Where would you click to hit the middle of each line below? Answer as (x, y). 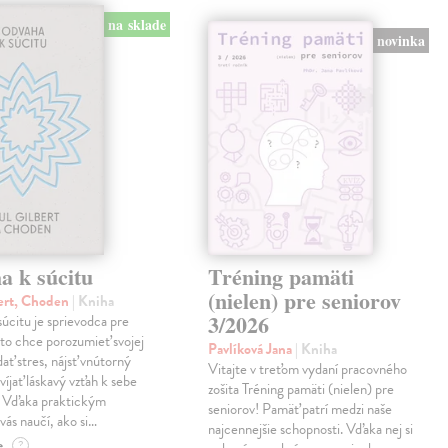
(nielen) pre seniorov (305, 301)
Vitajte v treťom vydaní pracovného (308, 369)
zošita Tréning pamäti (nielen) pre (301, 389)
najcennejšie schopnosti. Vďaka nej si (311, 429)
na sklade (136, 25)
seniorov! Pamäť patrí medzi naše (300, 409)
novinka (401, 40)
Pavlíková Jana (252, 349)
